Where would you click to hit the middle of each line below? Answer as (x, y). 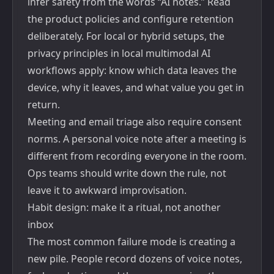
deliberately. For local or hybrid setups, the (126, 36)
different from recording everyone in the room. (137, 156)
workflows (52, 70)
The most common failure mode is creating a (131, 242)
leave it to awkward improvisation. (107, 190)
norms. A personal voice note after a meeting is (137, 139)
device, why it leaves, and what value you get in (136, 87)
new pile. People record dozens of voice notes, (135, 259)
